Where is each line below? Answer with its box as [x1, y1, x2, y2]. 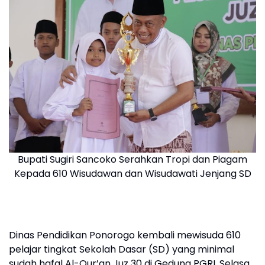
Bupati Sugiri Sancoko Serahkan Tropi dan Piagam [18, 153, 247, 166]
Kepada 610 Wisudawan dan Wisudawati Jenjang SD [14, 167, 251, 180]
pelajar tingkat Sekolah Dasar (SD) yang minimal [9, 243, 234, 256]
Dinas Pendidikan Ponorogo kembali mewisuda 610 [9, 228, 241, 242]
